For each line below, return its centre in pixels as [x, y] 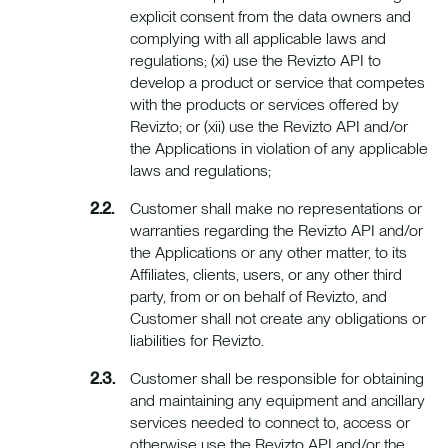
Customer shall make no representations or [276, 209]
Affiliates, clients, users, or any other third [266, 275]
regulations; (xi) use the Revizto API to [255, 61]
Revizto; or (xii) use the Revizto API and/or [269, 127]
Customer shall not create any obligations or [278, 319]
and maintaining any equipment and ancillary [277, 401]
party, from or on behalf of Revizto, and [258, 297]
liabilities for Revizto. [197, 341]
